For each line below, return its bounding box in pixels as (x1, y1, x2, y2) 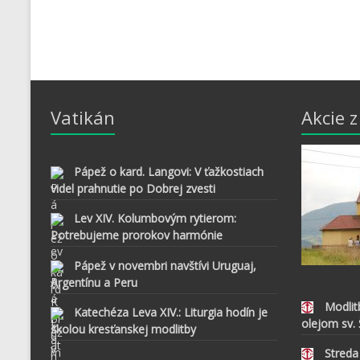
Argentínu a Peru (50, 274, 137, 290)
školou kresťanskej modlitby (50, 321, 196, 337)
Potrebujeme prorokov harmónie (50, 227, 223, 243)
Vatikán (51, 105, 115, 130)
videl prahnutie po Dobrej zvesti (50, 180, 215, 196)
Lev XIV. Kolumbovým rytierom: (73, 211, 236, 227)
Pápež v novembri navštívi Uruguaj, (73, 257, 256, 273)
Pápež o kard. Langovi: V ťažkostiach (73, 163, 264, 179)
